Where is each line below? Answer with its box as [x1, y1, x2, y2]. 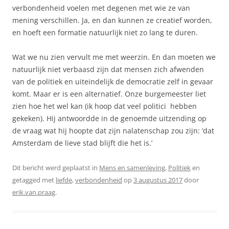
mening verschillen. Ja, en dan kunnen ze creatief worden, [12, 15, 212, 25]
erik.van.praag [12, 187, 55, 197]
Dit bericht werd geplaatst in [12, 163, 99, 172]
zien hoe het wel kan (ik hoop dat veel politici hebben [12, 101, 197, 111]
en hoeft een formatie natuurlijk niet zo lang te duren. [12, 27, 198, 37]
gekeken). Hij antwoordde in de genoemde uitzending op [12, 113, 207, 123]
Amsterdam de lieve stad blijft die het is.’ [12, 138, 152, 148]
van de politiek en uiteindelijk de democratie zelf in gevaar [12, 76, 213, 86]
